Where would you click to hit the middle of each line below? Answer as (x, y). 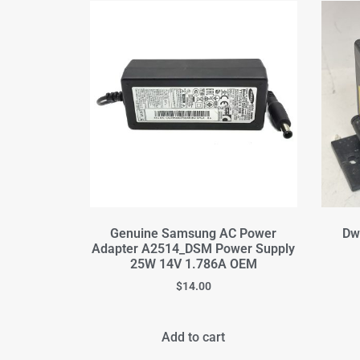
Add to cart (194, 337)
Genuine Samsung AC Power (194, 234)
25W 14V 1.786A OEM (193, 264)
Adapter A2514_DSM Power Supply (194, 249)
